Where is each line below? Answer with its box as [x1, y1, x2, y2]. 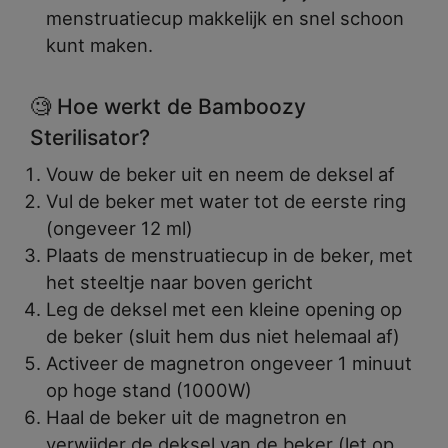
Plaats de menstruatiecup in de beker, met [46, 243, 413, 266]
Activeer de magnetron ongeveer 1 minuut [46, 351, 412, 374]
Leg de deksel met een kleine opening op [46, 297, 402, 320]
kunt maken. [46, 33, 153, 56]
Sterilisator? [30, 124, 150, 150]
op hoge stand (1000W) [46, 378, 252, 401]
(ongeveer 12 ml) [46, 216, 193, 239]
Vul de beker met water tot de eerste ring [46, 189, 406, 212]
